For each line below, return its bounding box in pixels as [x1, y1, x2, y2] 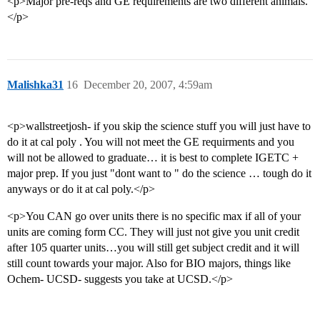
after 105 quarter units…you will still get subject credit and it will [7, 241, 299, 254]
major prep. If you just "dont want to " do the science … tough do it [7, 167, 311, 180]
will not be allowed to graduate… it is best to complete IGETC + [7, 151, 299, 164]
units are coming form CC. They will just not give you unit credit [7, 226, 299, 239]
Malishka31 [7, 79, 64, 91]
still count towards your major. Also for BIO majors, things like [7, 257, 291, 270]
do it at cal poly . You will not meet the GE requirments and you [7, 136, 294, 149]
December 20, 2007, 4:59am [84, 79, 212, 91]
